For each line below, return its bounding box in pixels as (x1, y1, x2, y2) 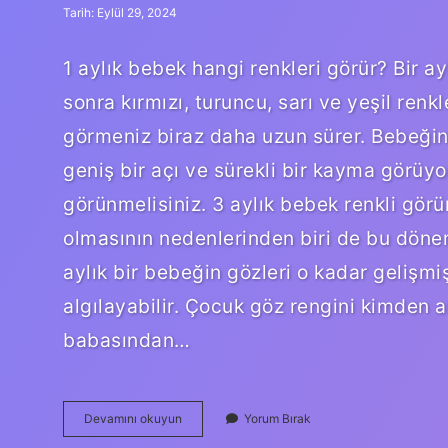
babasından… (63, 327, 191, 352)
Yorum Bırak (244, 410, 311, 426)
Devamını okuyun (84, 410, 182, 426)
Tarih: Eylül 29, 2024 (63, 5, 177, 20)
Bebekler (181, 409, 231, 425)
